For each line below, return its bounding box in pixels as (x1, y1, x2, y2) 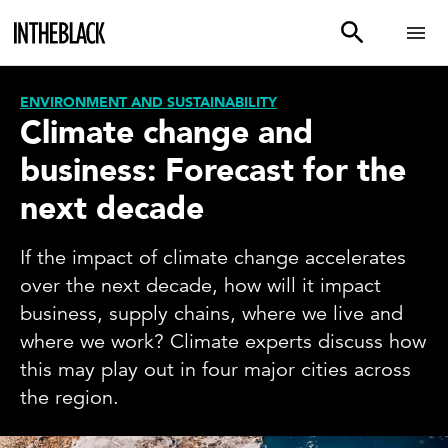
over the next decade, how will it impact (20, 273, 381, 298)
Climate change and (20, 111, 313, 155)
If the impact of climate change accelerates (20, 245, 406, 270)
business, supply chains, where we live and (20, 301, 403, 326)
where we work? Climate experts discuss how (20, 329, 426, 354)
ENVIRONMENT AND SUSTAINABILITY (20, 93, 277, 112)
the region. (20, 385, 119, 410)
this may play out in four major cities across (20, 357, 411, 382)
